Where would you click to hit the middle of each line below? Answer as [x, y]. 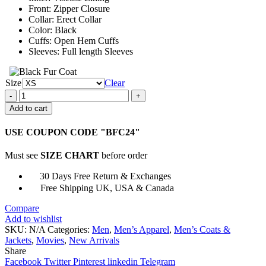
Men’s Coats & [202, 230]
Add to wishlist [33, 219]
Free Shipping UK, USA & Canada [106, 188]
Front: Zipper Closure [69, 8]
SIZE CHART [70, 156]
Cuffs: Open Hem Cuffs [74, 40]
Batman [33, 94]
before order [126, 156]
